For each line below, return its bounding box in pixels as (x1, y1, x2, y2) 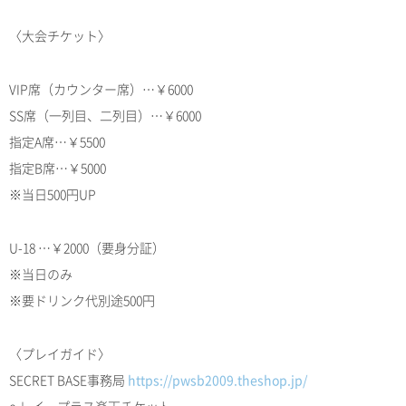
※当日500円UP (9, 185, 96, 204)
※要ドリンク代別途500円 (9, 291, 155, 310)
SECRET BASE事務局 (9, 371, 128, 390)
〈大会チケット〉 (9, 26, 111, 45)
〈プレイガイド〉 (9, 344, 111, 363)
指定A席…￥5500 (9, 132, 105, 151)
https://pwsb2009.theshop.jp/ (128, 371, 307, 390)
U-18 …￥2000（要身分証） (9, 238, 165, 257)
